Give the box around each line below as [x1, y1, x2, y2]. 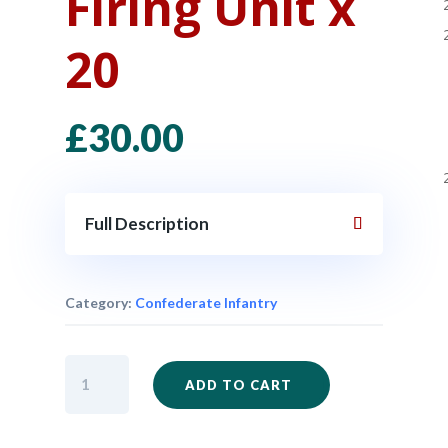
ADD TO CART [185, 376, 292, 393]
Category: [64, 293, 135, 311]
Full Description [84, 213, 209, 235]
